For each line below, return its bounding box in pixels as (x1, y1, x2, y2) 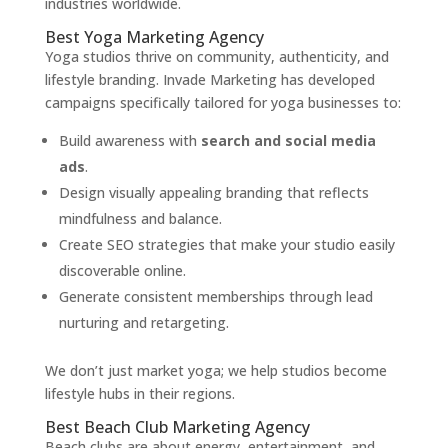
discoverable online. (58, 261, 186, 281)
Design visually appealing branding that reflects (58, 183, 369, 203)
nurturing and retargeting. (58, 313, 229, 333)
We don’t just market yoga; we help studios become (44, 361, 387, 381)
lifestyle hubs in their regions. (44, 384, 235, 404)
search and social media (200, 131, 376, 151)
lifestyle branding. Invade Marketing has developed (44, 70, 375, 90)
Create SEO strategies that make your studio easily (58, 235, 395, 255)
